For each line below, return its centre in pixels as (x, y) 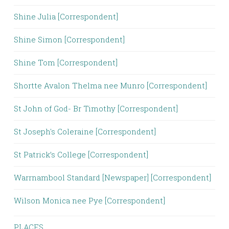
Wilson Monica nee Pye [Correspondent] (89, 200)
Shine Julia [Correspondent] (66, 16)
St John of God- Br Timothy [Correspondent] (96, 108)
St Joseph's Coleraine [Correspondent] (85, 131)
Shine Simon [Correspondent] (69, 39)
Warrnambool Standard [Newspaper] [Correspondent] (112, 177)
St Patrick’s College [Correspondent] (81, 154)
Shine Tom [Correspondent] (66, 62)
